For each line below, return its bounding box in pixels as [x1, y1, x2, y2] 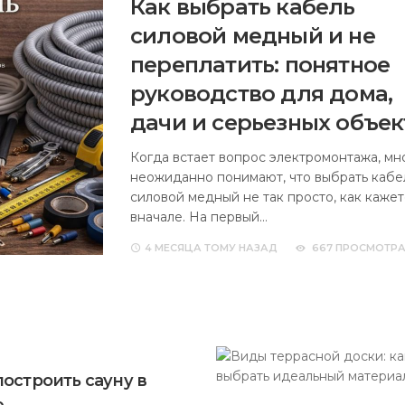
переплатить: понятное [130, 52, 391, 78]
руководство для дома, [130, 80, 393, 107]
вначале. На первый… [130, 209, 268, 225]
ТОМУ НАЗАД [202, 241, 278, 254]
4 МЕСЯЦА [145, 241, 202, 254]
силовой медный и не [130, 23, 375, 49]
